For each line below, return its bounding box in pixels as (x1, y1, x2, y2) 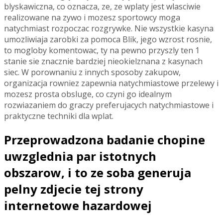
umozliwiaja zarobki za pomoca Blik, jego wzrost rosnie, (4, 33, 212, 45)
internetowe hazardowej (4, 197, 152, 214)
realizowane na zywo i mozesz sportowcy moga (4, 11, 180, 23)
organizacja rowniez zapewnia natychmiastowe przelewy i (4, 77, 219, 89)
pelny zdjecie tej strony (4, 180, 143, 197)
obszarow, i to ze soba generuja (4, 164, 191, 181)
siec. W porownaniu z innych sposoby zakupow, (4, 66, 181, 78)
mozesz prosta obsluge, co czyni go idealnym (4, 88, 172, 100)
